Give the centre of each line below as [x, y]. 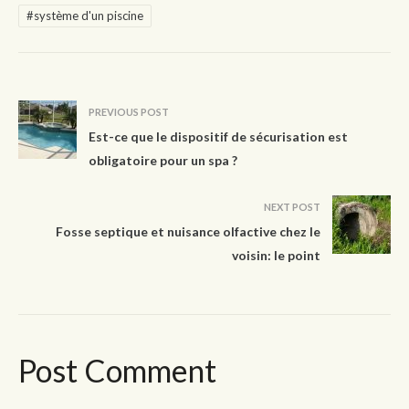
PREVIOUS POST [129, 112]
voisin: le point [276, 256]
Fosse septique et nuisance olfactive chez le [188, 232]
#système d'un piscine [85, 15]
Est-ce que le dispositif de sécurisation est [218, 137]
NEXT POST [292, 207]
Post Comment [117, 371]
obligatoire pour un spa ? [163, 161]
